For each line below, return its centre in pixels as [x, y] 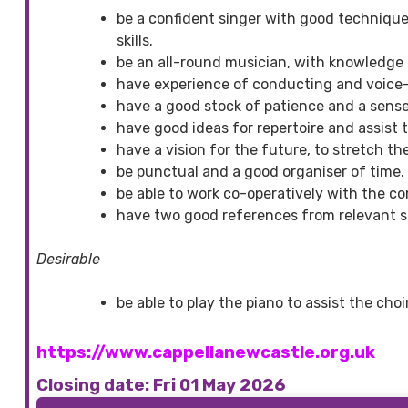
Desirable [68, 259]
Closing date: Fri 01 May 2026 [161, 385]
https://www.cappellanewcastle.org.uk [206, 352]
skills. [135, 40]
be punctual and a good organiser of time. [260, 171]
